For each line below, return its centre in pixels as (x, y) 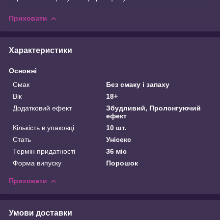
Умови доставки (41, 213)
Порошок (122, 163)
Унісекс (119, 139)
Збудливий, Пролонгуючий (154, 108)
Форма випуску (37, 163)
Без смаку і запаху (138, 84)
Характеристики (41, 50)
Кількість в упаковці (43, 127)
